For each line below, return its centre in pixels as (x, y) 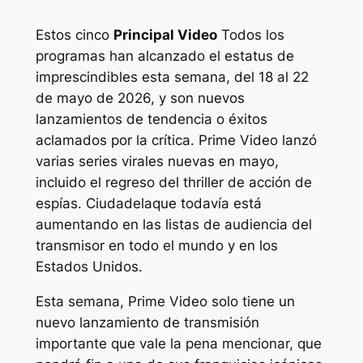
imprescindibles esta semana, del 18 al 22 (172, 77)
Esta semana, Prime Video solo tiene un (165, 302)
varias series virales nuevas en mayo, (157, 162)
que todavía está (207, 204)
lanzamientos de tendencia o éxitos (151, 120)
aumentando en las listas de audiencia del (173, 225)
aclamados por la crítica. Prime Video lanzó (176, 141)
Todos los (250, 35)
